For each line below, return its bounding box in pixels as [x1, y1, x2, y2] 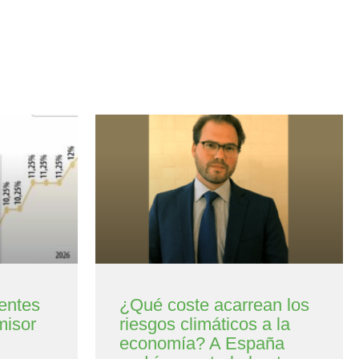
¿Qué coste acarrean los [119, 294, 309, 315]
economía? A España [119, 333, 284, 353]
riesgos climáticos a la [119, 313, 290, 334]
